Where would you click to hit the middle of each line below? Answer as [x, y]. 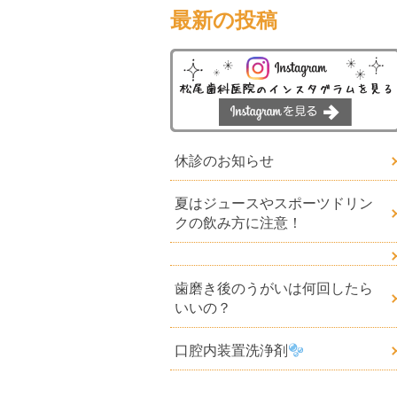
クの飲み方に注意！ [238, 223]
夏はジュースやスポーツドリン [274, 203]
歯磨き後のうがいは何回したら [274, 288]
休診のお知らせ [224, 161]
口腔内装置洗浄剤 [231, 350]
